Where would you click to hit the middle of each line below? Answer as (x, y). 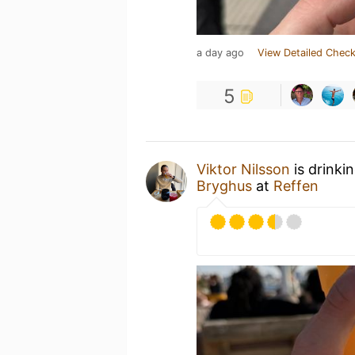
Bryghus (224, 186)
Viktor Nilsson (243, 169)
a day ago (220, 53)
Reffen (296, 186)
